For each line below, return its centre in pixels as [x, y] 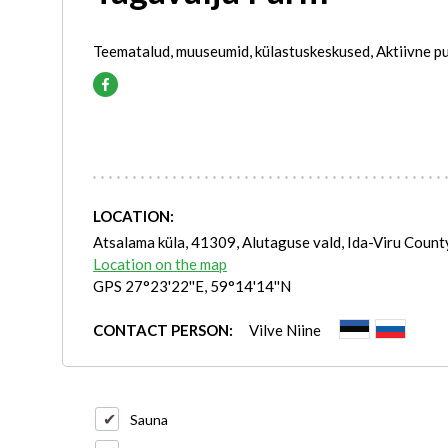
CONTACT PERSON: [163, 329]
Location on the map [160, 263]
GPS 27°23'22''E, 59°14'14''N [192, 285]
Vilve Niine [285, 329]
